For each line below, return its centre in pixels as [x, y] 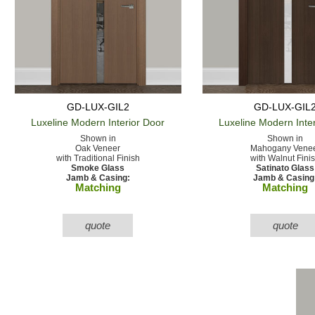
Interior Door [135, 122]
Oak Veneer [98, 148]
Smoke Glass [98, 168]
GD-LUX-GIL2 [98, 107]
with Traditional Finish [98, 158]
